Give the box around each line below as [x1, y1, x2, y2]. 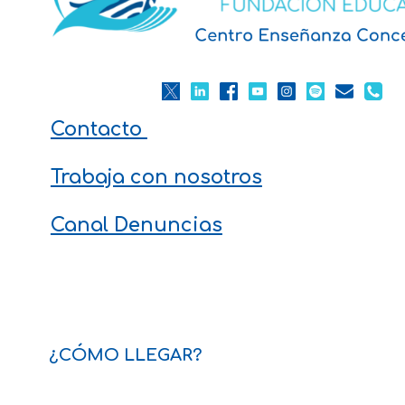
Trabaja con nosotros [50, 166, 262, 189]
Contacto [50, 118, 147, 141]
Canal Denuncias [50, 214, 222, 237]
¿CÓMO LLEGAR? [48, 346, 202, 364]
